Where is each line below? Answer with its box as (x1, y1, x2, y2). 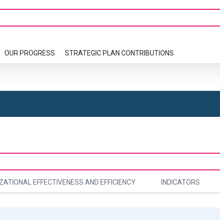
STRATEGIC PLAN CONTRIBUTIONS (65, 49, 174, 57)
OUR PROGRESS (4, 49, 55, 57)
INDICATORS (161, 178, 200, 186)
